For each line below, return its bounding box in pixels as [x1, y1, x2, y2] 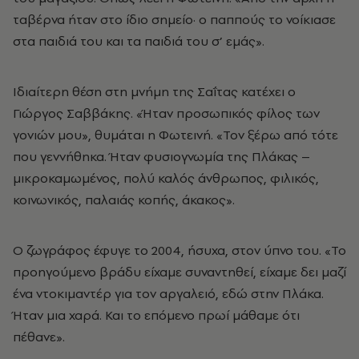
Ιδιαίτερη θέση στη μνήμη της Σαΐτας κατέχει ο [13, 83, 296, 101]
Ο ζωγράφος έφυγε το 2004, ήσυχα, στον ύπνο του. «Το [13, 241, 346, 260]
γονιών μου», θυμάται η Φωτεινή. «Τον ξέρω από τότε [13, 126, 338, 144]
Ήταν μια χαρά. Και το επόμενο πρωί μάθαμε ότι [13, 306, 300, 325]
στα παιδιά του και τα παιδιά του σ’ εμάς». [13, 32, 264, 50]
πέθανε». [13, 328, 65, 346]
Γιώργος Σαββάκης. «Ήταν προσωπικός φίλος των [13, 104, 320, 123]
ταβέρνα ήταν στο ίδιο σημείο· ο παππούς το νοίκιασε [13, 10, 336, 29]
